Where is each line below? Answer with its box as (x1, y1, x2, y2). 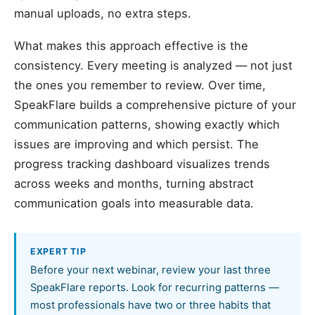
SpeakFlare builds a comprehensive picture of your (14, 98, 296, 112)
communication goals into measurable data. (14, 196, 254, 210)
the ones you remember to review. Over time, (14, 78, 266, 92)
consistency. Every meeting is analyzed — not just (14, 58, 292, 72)
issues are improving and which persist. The (14, 137, 259, 151)
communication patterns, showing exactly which (14, 117, 280, 131)
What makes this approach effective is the (14, 39, 248, 53)
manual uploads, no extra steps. (14, 6, 191, 20)
